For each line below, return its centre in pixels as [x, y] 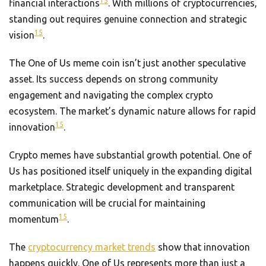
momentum [34, 219]
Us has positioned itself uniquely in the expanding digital [130, 171]
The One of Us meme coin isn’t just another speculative [127, 63]
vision [22, 35]
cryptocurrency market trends [92, 247]
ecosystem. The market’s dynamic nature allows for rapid [132, 111]
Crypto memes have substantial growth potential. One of [130, 155]
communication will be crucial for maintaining [107, 203]
